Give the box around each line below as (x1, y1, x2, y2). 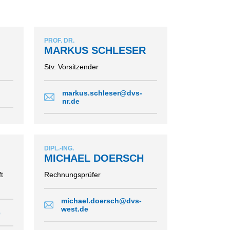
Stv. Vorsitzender (44, 63, 99, 71)
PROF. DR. (44, 37, 74, 44)
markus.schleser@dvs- (62, 89, 142, 97)
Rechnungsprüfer (44, 170, 101, 179)
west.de (61, 205, 88, 213)
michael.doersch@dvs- (61, 197, 142, 205)
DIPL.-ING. (44, 145, 74, 152)
